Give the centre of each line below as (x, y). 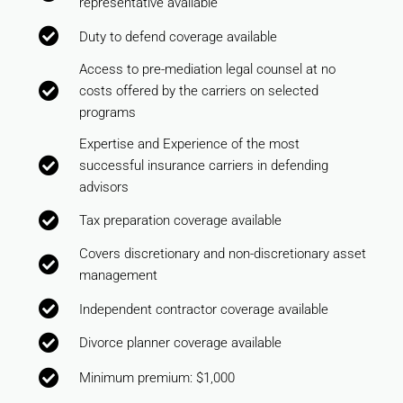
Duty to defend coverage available (178, 36)
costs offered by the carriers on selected (198, 90)
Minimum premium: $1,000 (157, 378)
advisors (103, 187)
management (118, 276)
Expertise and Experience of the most (189, 143)
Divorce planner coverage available (180, 342)
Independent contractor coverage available (203, 309)
